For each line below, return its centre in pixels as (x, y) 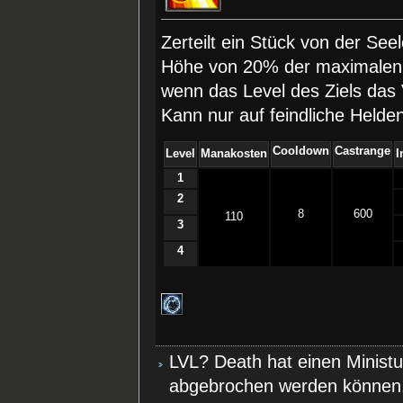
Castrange (363, 152)
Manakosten (234, 154)
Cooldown (301, 152)
